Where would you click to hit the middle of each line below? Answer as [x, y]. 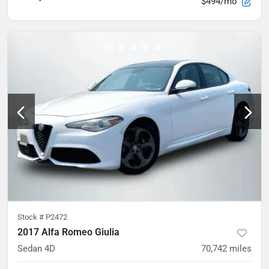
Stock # [32, 217]
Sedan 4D [36, 249]
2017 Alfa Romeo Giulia [68, 232]
